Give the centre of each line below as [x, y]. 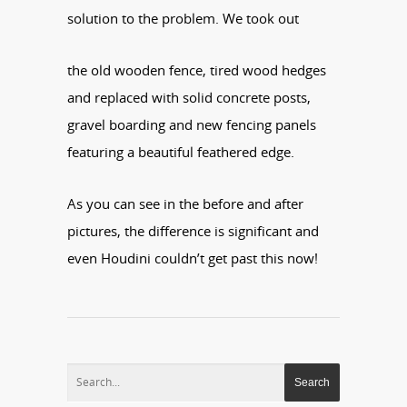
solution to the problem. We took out [183, 18]
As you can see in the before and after [185, 203]
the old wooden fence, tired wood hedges [197, 69]
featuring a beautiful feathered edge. [181, 151]
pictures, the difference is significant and [193, 230]
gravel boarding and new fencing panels [192, 124]
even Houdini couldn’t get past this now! [193, 258]
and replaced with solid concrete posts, [189, 97]
